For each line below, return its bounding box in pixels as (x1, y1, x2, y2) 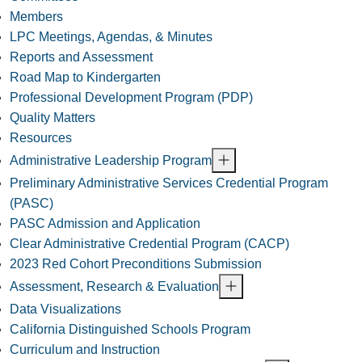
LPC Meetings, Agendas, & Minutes (10, 30, 213, 44)
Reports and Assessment (10, 50, 153, 65)
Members (10, 10, 63, 24)
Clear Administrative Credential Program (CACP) (10, 237, 289, 251)
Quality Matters (10, 111, 95, 125)
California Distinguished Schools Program (10, 322, 250, 337)
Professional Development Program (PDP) (10, 90, 253, 105)
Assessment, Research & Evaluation (10, 280, 219, 294)
